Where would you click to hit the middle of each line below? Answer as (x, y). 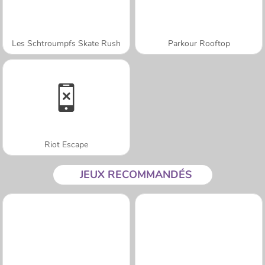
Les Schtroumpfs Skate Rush (66, 43)
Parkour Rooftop (199, 43)
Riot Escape (66, 144)
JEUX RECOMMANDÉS (135, 174)
